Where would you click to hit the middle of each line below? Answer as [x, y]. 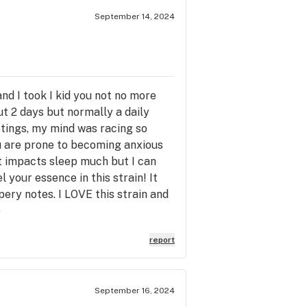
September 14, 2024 [135, 16]
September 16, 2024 [135, 290]
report [162, 240]
